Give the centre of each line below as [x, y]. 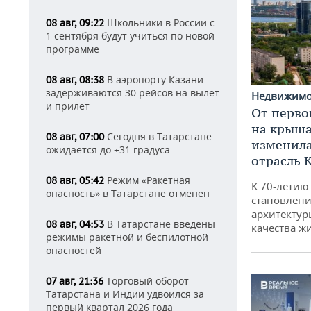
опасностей [74, 250]
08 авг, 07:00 [75, 137]
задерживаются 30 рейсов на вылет [133, 93]
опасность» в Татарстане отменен [128, 193]
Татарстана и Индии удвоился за [125, 294]
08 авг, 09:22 [75, 23]
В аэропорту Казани [154, 79]
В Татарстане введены [160, 224]
